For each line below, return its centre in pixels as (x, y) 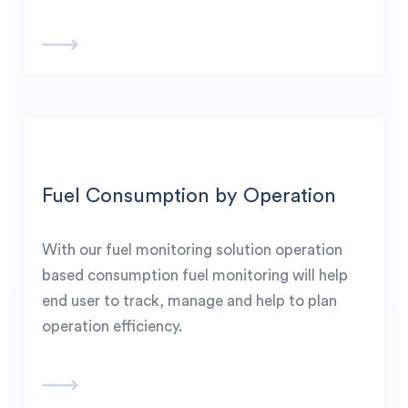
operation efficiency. (112, 326)
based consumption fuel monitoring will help (195, 275)
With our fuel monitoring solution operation (192, 250)
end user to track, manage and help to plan (189, 301)
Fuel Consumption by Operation (189, 196)
